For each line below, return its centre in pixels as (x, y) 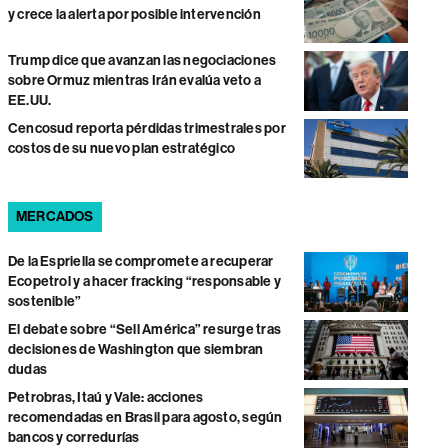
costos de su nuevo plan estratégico (121, 149)
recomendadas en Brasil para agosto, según (145, 417)
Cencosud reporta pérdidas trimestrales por (146, 129)
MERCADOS (54, 216)
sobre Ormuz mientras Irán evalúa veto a (134, 81)
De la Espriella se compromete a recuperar (140, 261)
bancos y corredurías (73, 437)
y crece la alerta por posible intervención (134, 14)
